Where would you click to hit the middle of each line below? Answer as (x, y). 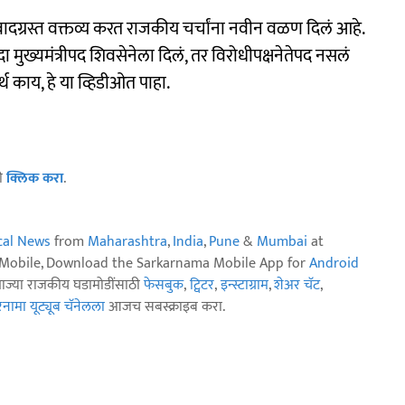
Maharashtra (127, 242)
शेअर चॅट (297, 285)
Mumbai (282, 242)
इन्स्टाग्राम (245, 285)
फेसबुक (164, 285)
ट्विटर (202, 285)
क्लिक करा (35, 179)
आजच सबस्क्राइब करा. (165, 307)
